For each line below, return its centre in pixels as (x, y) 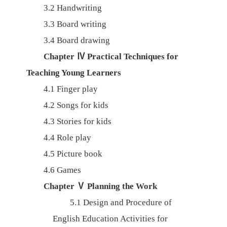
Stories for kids (84, 121)
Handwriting (79, 8)
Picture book (79, 154)
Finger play (77, 89)
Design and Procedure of (127, 202)
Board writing (81, 24)
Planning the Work (122, 186)
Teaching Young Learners (73, 73)
